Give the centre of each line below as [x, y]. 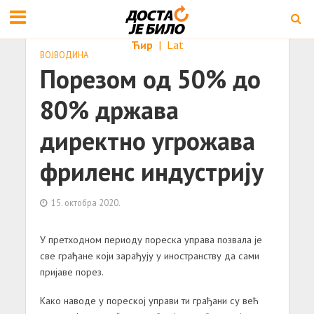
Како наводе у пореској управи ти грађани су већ [149, 300]
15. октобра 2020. [86, 203]
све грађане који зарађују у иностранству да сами [149, 255]
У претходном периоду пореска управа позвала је [151, 239]
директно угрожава [147, 141]
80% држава [109, 110]
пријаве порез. [71, 272]
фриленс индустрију [151, 172]
